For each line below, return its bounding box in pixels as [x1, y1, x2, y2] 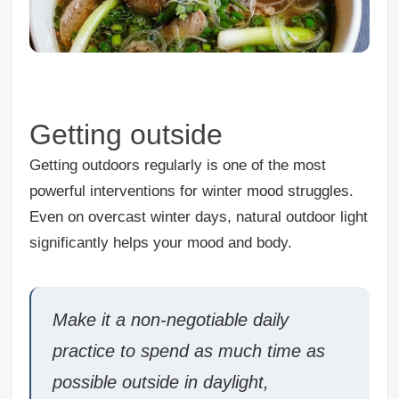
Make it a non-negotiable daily [53, 309, 289, 330]
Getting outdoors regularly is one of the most [29, 156, 326, 174]
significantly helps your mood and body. [29, 233, 292, 251]
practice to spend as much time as [53, 340, 325, 361]
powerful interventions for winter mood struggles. [29, 182, 354, 199]
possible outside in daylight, [53, 371, 269, 392]
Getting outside [29, 118, 231, 151]
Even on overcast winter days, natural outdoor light [29, 208, 368, 225]
